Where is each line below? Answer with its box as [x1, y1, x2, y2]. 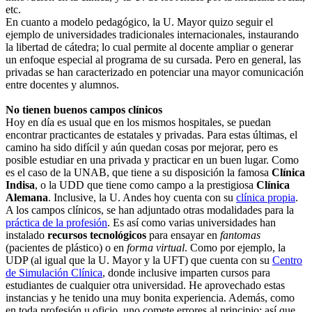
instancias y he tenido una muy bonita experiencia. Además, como [6, 291, 295, 304]
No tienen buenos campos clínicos [6, 103, 162, 116]
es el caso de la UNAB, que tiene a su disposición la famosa [6, 166, 272, 178]
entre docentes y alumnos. [6, 78, 119, 91]
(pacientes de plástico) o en [6, 241, 127, 253]
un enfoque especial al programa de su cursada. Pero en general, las [6, 53, 301, 65]
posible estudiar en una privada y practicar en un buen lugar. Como [6, 153, 299, 166]
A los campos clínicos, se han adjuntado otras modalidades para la [6, 203, 294, 216]
